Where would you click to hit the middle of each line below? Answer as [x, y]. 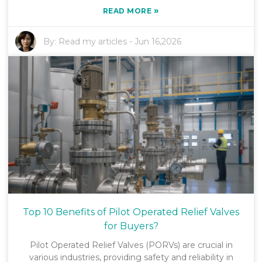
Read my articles [93, 41]
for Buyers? [131, 226]
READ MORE [128, 11]
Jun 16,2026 [158, 41]
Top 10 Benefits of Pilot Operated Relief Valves [131, 212]
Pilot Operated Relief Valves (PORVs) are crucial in [131, 245]
